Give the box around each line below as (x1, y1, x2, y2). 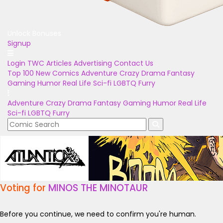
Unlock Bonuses (7, 28, 61, 38)
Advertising (74, 58, 112, 68)
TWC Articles (27, 58, 72, 68)
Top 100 (7, 68, 34, 78)
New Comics (36, 68, 79, 78)
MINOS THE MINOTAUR (48, 181, 148, 195)
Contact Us (114, 58, 153, 68)
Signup (7, 38, 31, 48)
